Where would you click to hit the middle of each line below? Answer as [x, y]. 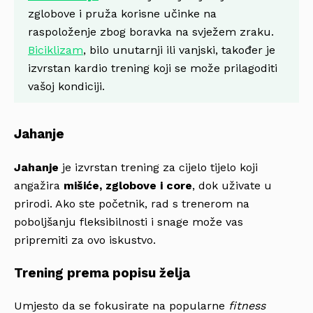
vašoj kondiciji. [66, 87]
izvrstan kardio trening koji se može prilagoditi [153, 68]
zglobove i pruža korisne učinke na [122, 14]
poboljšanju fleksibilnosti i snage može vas [129, 221]
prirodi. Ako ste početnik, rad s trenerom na [132, 203]
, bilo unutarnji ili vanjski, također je [179, 50]
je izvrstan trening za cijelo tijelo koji [158, 167]
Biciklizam [56, 50]
